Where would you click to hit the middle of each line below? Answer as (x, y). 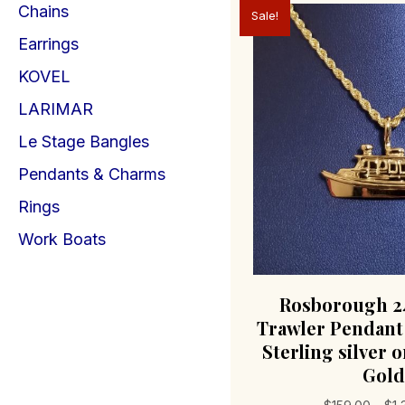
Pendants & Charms (92, 174)
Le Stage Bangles (84, 141)
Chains (43, 11)
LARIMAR (56, 109)
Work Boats (62, 239)
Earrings (48, 44)
